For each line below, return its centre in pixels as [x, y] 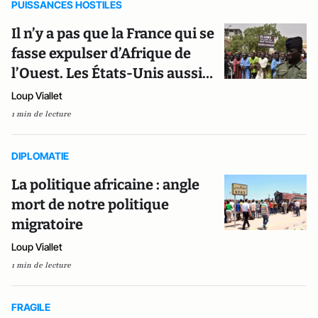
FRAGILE [31, 307]
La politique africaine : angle [105, 185]
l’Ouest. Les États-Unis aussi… [112, 73]
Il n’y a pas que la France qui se [113, 33]
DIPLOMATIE [40, 156]
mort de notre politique [90, 204]
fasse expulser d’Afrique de [101, 53]
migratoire [47, 224]
